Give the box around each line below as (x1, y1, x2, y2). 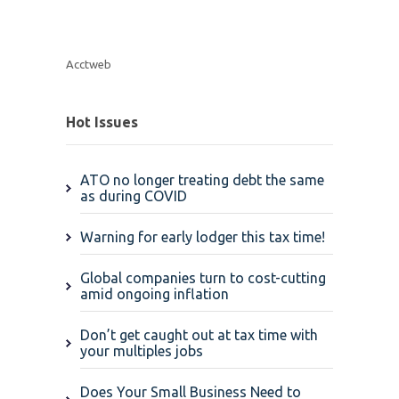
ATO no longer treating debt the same (80, 172, 324, 189)
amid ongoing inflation (80, 286, 229, 303)
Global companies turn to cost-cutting (80, 270, 326, 287)
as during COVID (80, 188, 187, 205)
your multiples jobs (80, 343, 203, 360)
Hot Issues (66, 114, 138, 131)
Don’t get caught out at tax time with (80, 327, 318, 344)
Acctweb (66, 58, 111, 71)
